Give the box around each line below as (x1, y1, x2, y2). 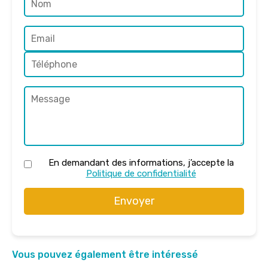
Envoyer (114, 194, 154, 208)
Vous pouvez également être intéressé (12, 249, 198, 261)
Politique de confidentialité (86, 168, 196, 179)
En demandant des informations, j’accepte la (48, 157, 234, 169)
